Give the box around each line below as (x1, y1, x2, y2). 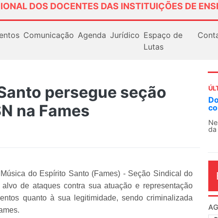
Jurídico (109, 30, 140, 40)
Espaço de (143, 30, 182, 40)
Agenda (77, 30, 106, 40)
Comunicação (23, 30, 74, 40)
